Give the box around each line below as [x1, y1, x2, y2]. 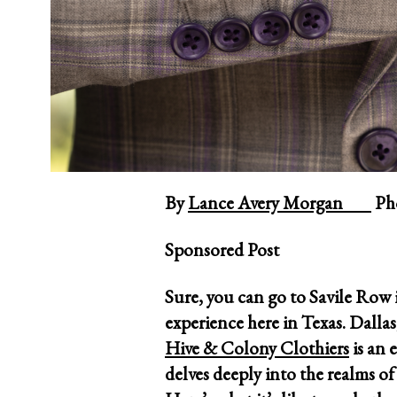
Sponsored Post [165, 237, 279, 262]
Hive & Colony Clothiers [165, 336, 349, 361]
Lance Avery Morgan [188, 191, 371, 215]
